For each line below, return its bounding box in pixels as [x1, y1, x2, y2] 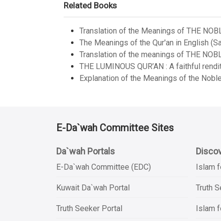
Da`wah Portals [56, 146, 115, 156]
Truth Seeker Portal [56, 204, 122, 213]
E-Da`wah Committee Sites [56, 122, 174, 134]
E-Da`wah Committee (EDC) [56, 162, 151, 172]
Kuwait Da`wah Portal [56, 183, 130, 192]
